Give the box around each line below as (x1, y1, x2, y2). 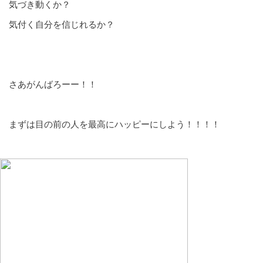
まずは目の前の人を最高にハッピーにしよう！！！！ (9, 119, 220, 129)
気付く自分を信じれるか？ (9, 19, 114, 29)
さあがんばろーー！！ (9, 79, 97, 89)
